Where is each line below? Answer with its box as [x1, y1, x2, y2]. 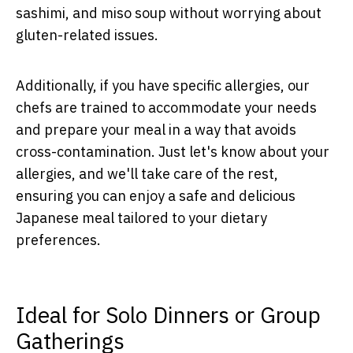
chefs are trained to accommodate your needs [16, 98, 317, 117]
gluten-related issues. [16, 25, 158, 44]
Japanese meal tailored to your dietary [16, 208, 267, 227]
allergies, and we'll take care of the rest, [16, 164, 278, 183]
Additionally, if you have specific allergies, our [16, 76, 310, 95]
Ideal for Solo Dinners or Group [16, 299, 321, 329]
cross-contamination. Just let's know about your [16, 142, 329, 161]
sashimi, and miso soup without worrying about [16, 3, 321, 22]
